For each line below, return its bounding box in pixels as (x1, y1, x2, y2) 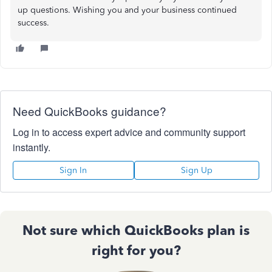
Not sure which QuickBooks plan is (22, 222, 250, 239)
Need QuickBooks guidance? (13, 103, 166, 119)
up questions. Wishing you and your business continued (18, 5, 237, 15)
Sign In (59, 165, 87, 175)
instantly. (13, 140, 50, 154)
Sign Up (180, 165, 212, 175)
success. (18, 18, 49, 28)
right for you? (91, 242, 181, 259)
